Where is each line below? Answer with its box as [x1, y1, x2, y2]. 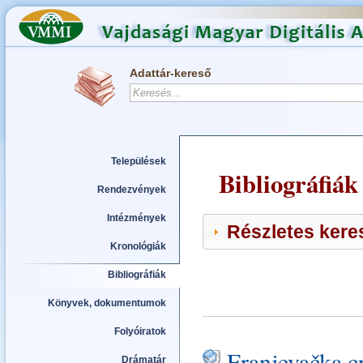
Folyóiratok [114, 326, 166, 337]
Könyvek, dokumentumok [48, 297, 166, 309]
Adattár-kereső [130, 66, 211, 79]
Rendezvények [97, 184, 166, 195]
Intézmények [107, 212, 166, 224]
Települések [111, 156, 166, 167]
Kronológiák [110, 241, 166, 252]
